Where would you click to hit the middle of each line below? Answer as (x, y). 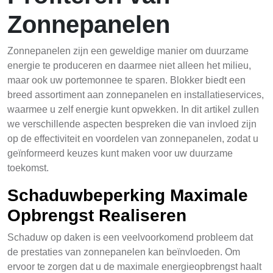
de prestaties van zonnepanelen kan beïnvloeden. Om (124, 252)
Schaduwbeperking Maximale (128, 195)
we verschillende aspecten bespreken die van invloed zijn (132, 124)
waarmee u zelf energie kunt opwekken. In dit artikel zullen (133, 109)
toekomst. (28, 168)
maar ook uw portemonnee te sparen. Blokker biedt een (126, 80)
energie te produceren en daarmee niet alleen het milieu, (129, 66)
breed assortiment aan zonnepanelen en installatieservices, (136, 95)
